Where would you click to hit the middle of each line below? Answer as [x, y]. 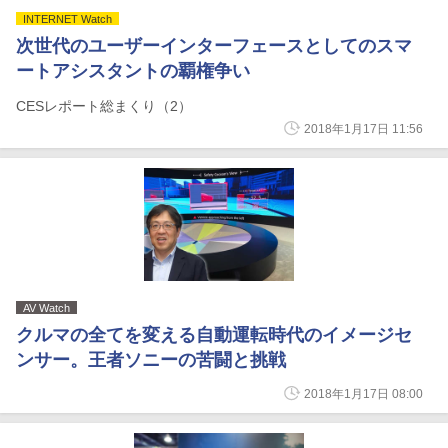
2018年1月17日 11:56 [363, 129]
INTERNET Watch [67, 19]
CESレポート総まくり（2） [104, 106]
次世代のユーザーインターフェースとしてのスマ [214, 46]
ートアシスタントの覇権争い [133, 71]
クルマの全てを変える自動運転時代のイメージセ [214, 335]
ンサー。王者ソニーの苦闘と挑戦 [151, 360]
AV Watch [46, 308]
